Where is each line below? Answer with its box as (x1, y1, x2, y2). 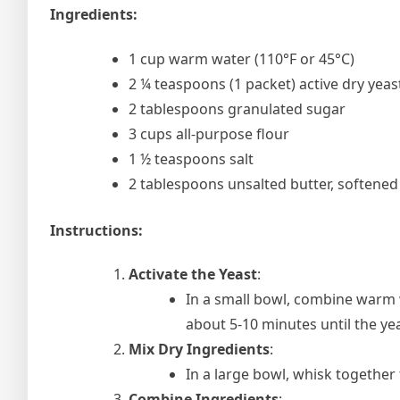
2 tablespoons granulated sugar (129, 98, 346, 119)
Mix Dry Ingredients (129, 338, 270, 359)
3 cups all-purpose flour (129, 123, 289, 144)
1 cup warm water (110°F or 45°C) (129, 48, 354, 69)
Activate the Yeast (129, 263, 257, 284)
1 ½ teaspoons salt (129, 148, 254, 169)
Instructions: (50, 220, 143, 240)
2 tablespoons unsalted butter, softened (129, 173, 398, 194)
